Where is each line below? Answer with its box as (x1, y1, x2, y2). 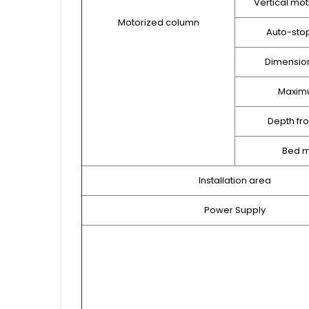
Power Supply (203, 203, 266, 217)
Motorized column (117, 15, 199, 29)
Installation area (198, 173, 271, 187)
